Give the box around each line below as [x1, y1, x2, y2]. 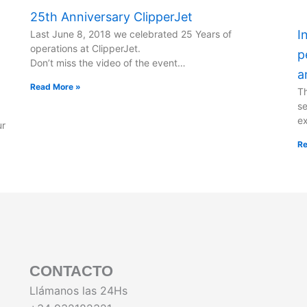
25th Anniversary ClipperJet [30, 10, 193, 25]
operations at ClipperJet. [30, 42, 140, 55]
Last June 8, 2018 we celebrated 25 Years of [30, 28, 232, 40]
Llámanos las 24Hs [29, 284, 127, 298]
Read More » [30, 82, 81, 93]
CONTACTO [29, 262, 113, 280]
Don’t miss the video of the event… [30, 57, 186, 69]
